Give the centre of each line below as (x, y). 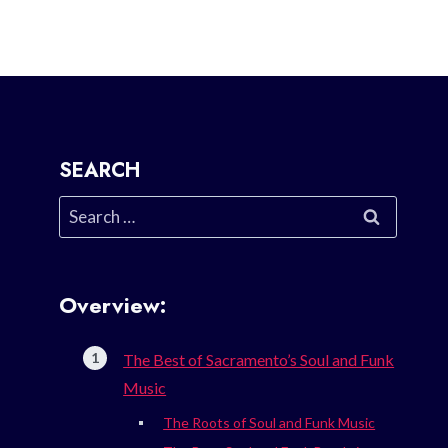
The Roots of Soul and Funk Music (269, 423)
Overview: (113, 305)
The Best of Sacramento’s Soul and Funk (259, 360)
